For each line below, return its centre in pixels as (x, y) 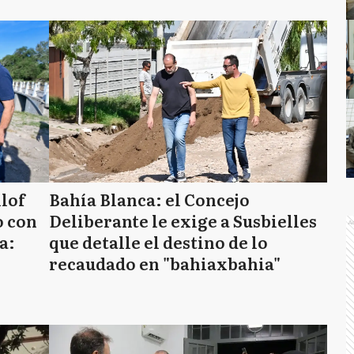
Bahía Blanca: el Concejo (149, 199)
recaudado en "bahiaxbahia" (165, 263)
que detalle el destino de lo (158, 242)
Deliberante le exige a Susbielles (183, 220)
